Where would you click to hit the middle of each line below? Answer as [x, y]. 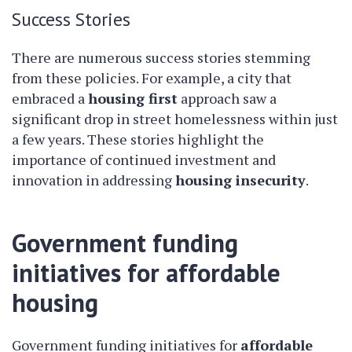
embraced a [50, 98]
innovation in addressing [93, 180]
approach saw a [227, 98]
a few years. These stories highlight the [138, 139]
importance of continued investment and [144, 159]
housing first [133, 98]
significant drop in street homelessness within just [175, 119]
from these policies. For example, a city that [152, 78]
